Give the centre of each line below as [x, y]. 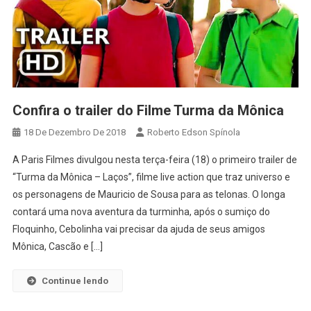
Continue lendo [75, 281]
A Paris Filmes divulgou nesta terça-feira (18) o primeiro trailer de [154, 160]
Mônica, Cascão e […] [57, 247]
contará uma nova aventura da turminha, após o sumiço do [141, 212]
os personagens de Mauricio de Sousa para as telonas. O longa [149, 195]
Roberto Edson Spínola [193, 133]
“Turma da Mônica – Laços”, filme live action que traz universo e [151, 177]
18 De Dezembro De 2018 [74, 133]
